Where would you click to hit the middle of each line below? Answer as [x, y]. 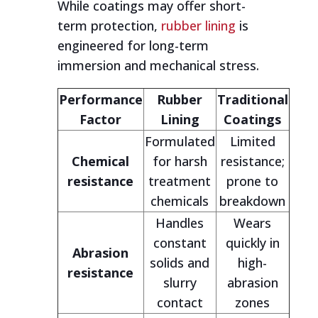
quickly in [252, 243]
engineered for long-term [133, 45]
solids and [180, 263]
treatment [180, 181]
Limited [252, 141]
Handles [180, 223]
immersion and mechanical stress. [158, 65]
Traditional [252, 99]
